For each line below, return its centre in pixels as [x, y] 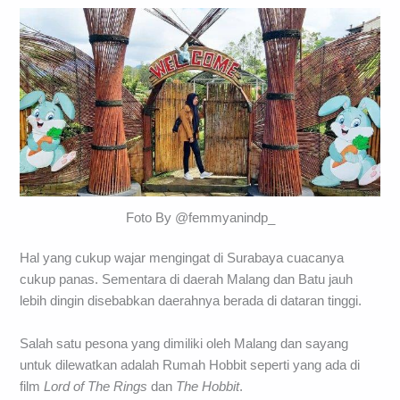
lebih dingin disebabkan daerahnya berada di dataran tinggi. [191, 301]
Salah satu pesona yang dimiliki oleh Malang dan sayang [184, 343]
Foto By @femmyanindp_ [200, 217]
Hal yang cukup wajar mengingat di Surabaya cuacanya [182, 258]
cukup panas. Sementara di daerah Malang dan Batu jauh [187, 280]
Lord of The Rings [96, 386]
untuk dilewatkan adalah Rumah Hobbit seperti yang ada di [190, 365]
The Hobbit [206, 386]
